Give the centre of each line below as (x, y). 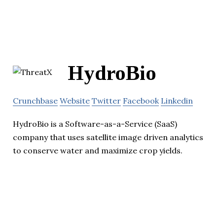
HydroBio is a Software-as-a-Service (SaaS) (95, 124)
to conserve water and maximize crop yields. (98, 151)
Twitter (106, 101)
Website (75, 101)
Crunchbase (35, 101)
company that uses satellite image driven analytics (108, 137)
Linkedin (177, 101)
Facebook (141, 101)
